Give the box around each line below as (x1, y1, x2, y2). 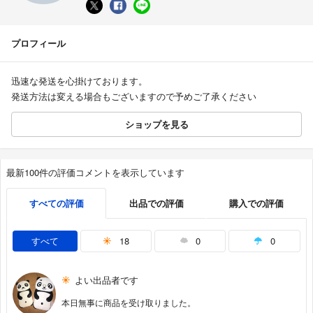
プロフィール (11, 36, 66, 50)
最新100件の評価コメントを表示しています (6, 165, 184, 179)
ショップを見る (124, 117, 189, 131)
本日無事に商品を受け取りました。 (61, 296, 196, 308)
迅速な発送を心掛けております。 (11, 73, 147, 87)
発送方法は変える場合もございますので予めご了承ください (11, 89, 256, 103)
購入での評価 (229, 196, 284, 210)
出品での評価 (129, 196, 184, 210)
